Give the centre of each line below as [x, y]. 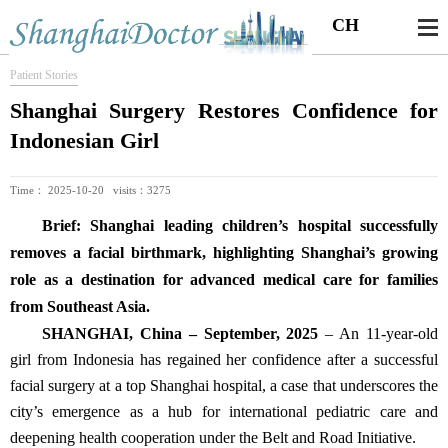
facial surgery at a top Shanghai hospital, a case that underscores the [224, 385]
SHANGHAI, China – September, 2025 [180, 333]
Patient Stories [44, 75]
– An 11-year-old [378, 333]
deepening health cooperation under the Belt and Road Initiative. [213, 437]
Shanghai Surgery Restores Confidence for [224, 110]
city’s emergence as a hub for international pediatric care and [224, 411]
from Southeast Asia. [80, 306]
